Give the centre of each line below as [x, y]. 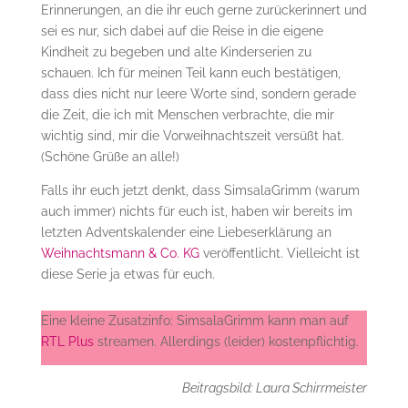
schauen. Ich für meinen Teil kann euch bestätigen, [190, 73]
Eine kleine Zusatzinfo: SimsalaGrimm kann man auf [194, 321]
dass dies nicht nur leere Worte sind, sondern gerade [198, 94]
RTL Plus [67, 342]
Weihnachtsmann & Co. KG [120, 254]
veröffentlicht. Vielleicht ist [279, 254]
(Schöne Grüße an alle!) [110, 157]
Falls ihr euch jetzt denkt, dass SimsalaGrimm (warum [200, 191]
